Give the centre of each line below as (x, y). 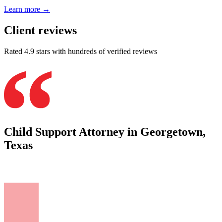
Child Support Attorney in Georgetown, (105, 132)
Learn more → (27, 9)
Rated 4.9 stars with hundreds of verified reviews (81, 51)
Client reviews (40, 30)
